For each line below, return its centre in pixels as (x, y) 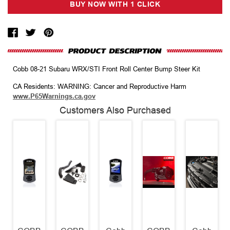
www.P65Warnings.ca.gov (54, 97)
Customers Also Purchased (115, 111)
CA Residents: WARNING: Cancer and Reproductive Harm (100, 87)
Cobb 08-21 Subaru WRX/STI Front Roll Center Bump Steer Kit (107, 69)
